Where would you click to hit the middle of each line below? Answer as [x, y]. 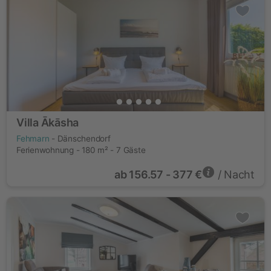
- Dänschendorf [80, 139]
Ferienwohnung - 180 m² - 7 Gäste [81, 150]
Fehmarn [33, 139]
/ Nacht [234, 175]
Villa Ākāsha [48, 122]
